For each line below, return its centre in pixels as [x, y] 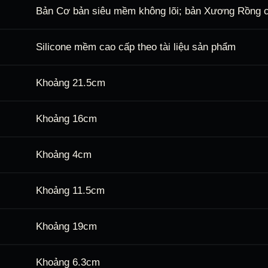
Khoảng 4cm [64, 155]
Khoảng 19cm [66, 227]
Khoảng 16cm [66, 119]
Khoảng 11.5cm [70, 191]
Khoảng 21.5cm [71, 83]
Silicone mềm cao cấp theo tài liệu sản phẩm [136, 47]
